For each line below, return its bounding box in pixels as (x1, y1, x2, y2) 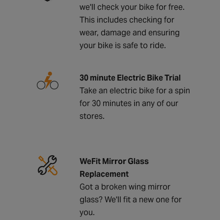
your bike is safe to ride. (79, 40, 166, 51)
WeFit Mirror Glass (79, 156, 149, 166)
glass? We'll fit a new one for (79, 194, 182, 205)
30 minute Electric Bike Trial (79, 72, 181, 83)
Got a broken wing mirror (79, 181, 170, 192)
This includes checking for (79, 14, 174, 25)
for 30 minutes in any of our (79, 98, 178, 109)
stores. (79, 110, 105, 121)
